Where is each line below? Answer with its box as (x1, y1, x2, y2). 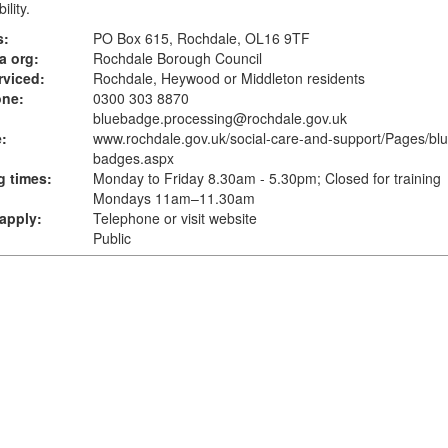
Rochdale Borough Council (92, 48, 262, 68)
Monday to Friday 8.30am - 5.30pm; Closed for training (92, 168, 441, 188)
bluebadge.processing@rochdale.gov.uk (92, 108, 347, 128)
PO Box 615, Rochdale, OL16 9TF (92, 28, 310, 48)
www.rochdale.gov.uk (92, 128, 226, 148)
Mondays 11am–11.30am (92, 188, 255, 208)
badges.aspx (92, 148, 174, 168)
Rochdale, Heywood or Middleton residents (92, 68, 365, 88)
